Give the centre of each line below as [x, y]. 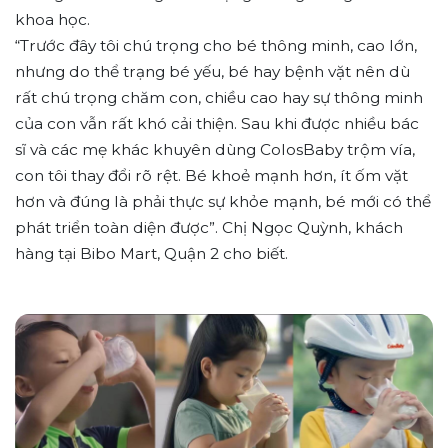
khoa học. [52, 20]
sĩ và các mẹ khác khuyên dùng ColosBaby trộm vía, [215, 150]
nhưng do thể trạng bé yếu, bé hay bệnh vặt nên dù [212, 72]
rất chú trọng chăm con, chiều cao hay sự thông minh [219, 98]
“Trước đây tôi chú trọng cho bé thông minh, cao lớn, [216, 46]
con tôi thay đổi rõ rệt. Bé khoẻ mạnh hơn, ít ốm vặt [211, 176]
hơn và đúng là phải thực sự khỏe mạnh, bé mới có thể [223, 202]
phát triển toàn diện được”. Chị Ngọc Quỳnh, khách [209, 228]
